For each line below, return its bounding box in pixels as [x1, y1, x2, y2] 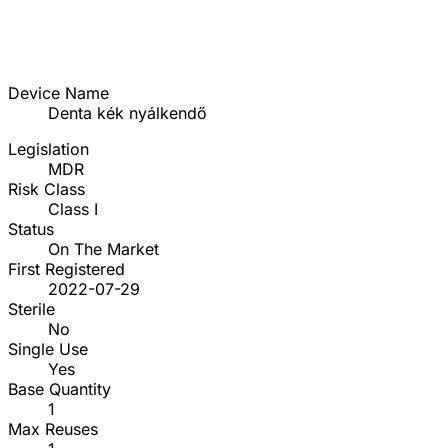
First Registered [8, 259, 125, 280]
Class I [48, 199, 98, 220]
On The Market [48, 239, 159, 260]
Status [8, 219, 54, 240]
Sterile [8, 299, 55, 320]
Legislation [8, 139, 89, 160]
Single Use [8, 339, 88, 360]
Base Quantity [8, 379, 111, 400]
